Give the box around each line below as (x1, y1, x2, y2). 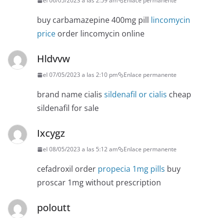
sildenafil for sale (37, 103, 99, 114)
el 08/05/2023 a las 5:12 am (43, 145, 118, 154)
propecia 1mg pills (98, 163, 165, 175)
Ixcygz (37, 127, 65, 140)
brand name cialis (37, 89, 104, 100)
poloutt (37, 201, 71, 215)
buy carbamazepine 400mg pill (37, 15, 151, 26)
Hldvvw (37, 52, 70, 66)
